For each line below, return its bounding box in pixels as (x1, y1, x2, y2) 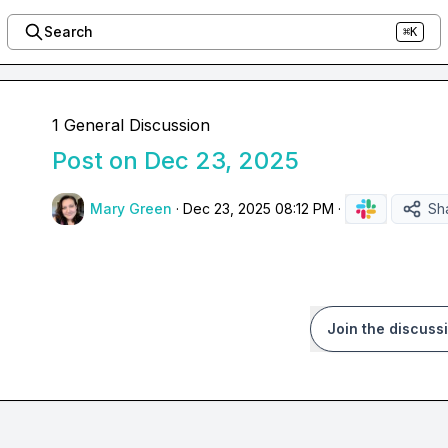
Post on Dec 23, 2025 (52, 146, 299, 175)
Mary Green (90, 200, 172, 217)
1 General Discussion (52, 115, 210, 135)
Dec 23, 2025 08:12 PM (183, 200, 334, 217)
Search (43, 23, 93, 40)
